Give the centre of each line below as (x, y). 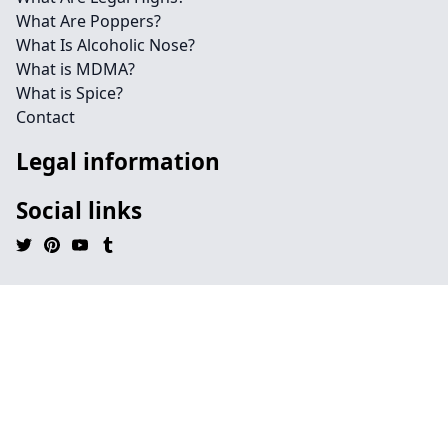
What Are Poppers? (88, 21)
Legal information (118, 161)
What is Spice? (69, 93)
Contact (45, 117)
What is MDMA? (75, 69)
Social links (79, 210)
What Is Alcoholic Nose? (105, 45)
